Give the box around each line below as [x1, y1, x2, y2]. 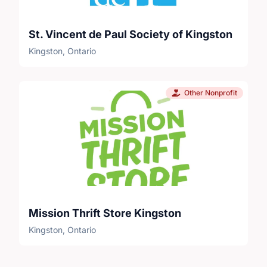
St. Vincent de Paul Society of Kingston [29, 27, 232, 41]
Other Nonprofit [184, 88, 237, 97]
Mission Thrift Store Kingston [29, 206, 181, 219]
